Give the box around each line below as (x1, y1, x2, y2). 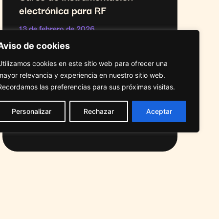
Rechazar (84, 107, 114, 115)
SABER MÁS (19, 52, 66, 66)
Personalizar (12, 107, 51, 115)
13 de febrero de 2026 (19, 22, 95, 34)
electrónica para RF (19, 2, 106, 18)
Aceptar (146, 107, 172, 115)
